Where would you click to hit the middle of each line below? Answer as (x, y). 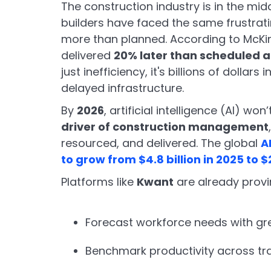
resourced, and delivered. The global (161, 143)
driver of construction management (165, 126)
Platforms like (99, 181)
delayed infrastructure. (122, 88)
